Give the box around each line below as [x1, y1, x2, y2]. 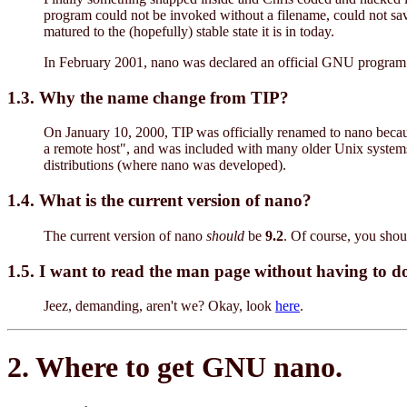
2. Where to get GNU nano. [7, 350, 342, 383]
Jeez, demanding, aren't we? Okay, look [44, 298, 275, 314]
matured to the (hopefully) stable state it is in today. [44, 23, 334, 39]
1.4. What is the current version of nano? [7, 191, 312, 211]
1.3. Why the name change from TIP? [7, 87, 289, 107]
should [206, 227, 244, 243]
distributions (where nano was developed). [44, 157, 286, 174]
